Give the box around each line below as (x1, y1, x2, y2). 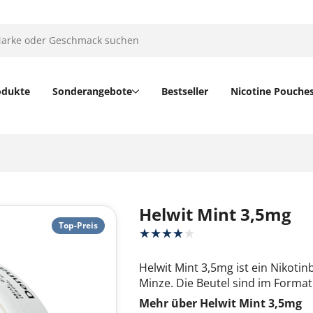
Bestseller (161, 84, 208, 98)
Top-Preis (59, 219, 99, 231)
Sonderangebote (52, 84, 132, 98)
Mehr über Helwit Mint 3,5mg (139, 295, 303, 311)
